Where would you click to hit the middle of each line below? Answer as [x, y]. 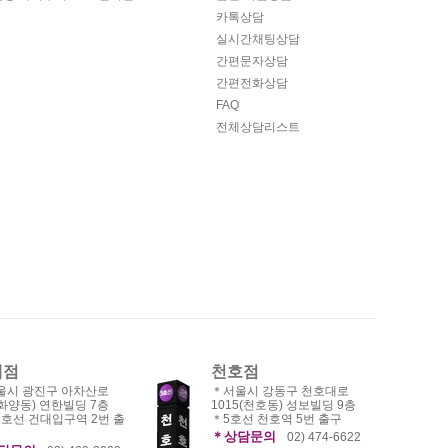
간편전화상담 [252, 83]
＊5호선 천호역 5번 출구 [276, 419]
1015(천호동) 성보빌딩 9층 [283, 405]
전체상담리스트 [258, 127]
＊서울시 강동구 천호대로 [280, 391]
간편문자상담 [252, 61]
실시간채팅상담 [258, 39]
